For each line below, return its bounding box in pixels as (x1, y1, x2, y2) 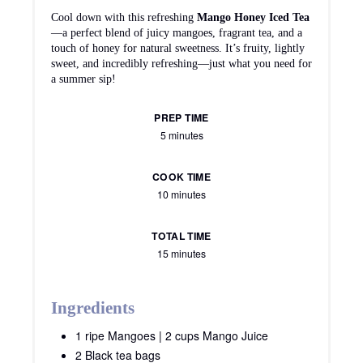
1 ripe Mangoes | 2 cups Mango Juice (75, 327, 268, 344)
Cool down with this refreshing (51, 11, 197, 24)
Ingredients (51, 298, 135, 318)
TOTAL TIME (152, 228, 211, 244)
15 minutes (157, 246, 206, 261)
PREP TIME (154, 110, 209, 126)
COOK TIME (152, 169, 211, 185)
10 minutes (157, 187, 206, 202)
